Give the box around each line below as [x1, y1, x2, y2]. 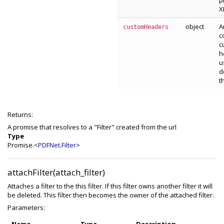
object [185, 22, 204, 31]
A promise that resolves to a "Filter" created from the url [7, 122, 176, 131]
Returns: [7, 110, 33, 119]
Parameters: [7, 203, 45, 212]
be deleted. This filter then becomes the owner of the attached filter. [7, 190, 214, 199]
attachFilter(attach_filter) [7, 166, 105, 178]
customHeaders [123, 23, 168, 30]
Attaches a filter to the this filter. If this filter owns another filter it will [7, 181, 212, 190]
